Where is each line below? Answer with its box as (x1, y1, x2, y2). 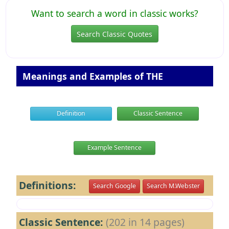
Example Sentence (87, 143, 142, 152)
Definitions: (18, 178, 89, 192)
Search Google (93, 181, 136, 191)
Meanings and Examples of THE (19, 70, 163, 82)
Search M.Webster (146, 181, 200, 191)
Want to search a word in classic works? (31, 7, 198, 20)
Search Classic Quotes (77, 29, 152, 39)
